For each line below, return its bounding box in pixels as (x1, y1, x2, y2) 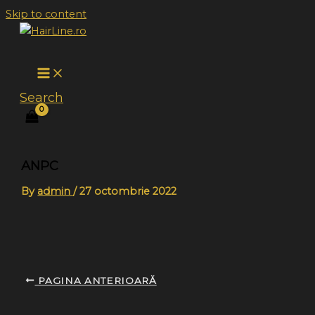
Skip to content (6, 8, 86, 20)
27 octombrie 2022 (79, 184, 177, 198)
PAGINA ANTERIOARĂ (34, 274, 157, 286)
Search (20, 90, 63, 105)
